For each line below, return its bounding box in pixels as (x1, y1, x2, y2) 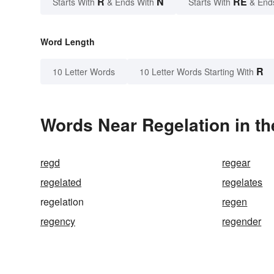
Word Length (40, 35, 95, 48)
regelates (222, 174, 263, 189)
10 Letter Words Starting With (139, 65, 254, 78)
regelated (40, 174, 81, 189)
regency (40, 213, 75, 228)
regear (222, 155, 251, 169)
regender (222, 213, 262, 228)
